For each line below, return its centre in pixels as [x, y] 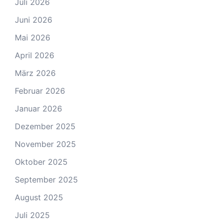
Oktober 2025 [41, 162]
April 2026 [35, 55]
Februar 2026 [40, 91]
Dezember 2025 [45, 127]
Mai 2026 [33, 38]
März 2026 [35, 73]
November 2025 [45, 144]
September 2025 [46, 180]
